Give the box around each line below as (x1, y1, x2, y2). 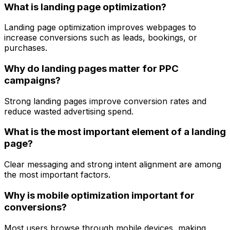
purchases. (4, 43, 47, 53)
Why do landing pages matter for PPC (4, 63, 179, 74)
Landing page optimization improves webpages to (4, 22, 196, 33)
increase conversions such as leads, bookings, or (4, 32, 197, 43)
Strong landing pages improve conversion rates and (4, 95, 206, 106)
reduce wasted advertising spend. (4, 106, 133, 117)
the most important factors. (4, 169, 110, 180)
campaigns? (4, 74, 61, 86)
